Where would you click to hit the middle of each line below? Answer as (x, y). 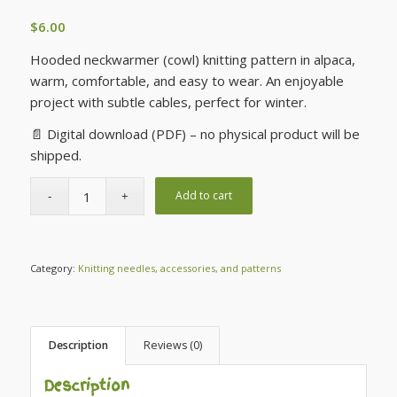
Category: (54, 269)
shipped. (55, 156)
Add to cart (204, 196)
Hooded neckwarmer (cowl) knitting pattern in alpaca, (192, 59)
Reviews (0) (172, 346)
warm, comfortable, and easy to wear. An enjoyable (187, 80)
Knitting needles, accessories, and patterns (179, 269)
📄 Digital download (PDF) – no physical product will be (195, 134)
